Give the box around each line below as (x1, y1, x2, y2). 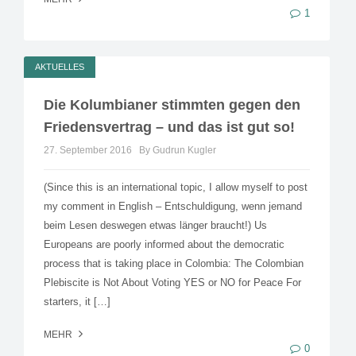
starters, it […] (44, 296, 110, 308)
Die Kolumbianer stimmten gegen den (44, 97, 300, 114)
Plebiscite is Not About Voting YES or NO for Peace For (44, 277, 301, 289)
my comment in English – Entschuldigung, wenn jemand (44, 200, 302, 213)
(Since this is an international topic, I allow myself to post (44, 181, 308, 194)
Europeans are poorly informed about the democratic (44, 238, 284, 251)
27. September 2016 (44, 145, 132, 157)
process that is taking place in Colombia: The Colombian (44, 257, 304, 270)
